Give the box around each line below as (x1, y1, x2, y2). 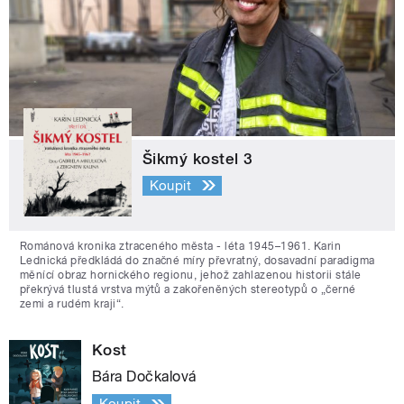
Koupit (149, 177, 192, 194)
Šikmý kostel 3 (142, 150, 253, 169)
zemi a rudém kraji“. (20, 298, 124, 311)
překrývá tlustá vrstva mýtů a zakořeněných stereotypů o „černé (20, 283, 356, 297)
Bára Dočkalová (92, 368, 197, 386)
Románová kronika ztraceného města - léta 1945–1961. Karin (20, 240, 342, 253)
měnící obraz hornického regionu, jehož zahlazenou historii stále (20, 269, 362, 282)
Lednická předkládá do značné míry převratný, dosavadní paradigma (20, 254, 375, 268)
